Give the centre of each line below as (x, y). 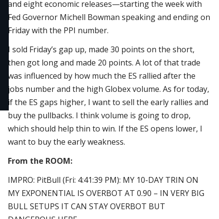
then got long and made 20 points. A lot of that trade (104, 63)
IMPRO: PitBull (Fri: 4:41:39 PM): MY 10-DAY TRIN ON (103, 180)
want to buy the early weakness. (66, 142)
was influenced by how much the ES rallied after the (102, 76)
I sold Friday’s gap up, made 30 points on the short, (101, 49)
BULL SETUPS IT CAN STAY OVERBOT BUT (87, 206)
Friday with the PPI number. (58, 30)
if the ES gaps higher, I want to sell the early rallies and (108, 102)
